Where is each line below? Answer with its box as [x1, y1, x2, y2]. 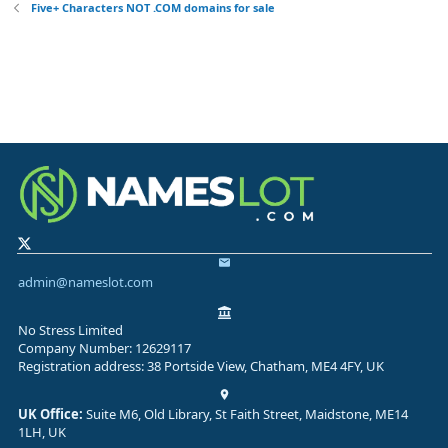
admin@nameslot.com [17, 272, 153, 291]
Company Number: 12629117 [17, 338, 191, 357]
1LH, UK [17, 423, 66, 442]
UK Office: [17, 405, 83, 424]
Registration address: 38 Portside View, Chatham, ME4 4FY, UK [17, 356, 384, 375]
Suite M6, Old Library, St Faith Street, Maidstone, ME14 [82, 405, 408, 424]
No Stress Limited [17, 320, 123, 339]
